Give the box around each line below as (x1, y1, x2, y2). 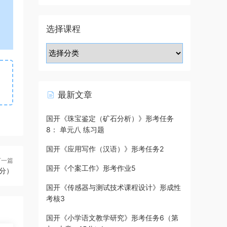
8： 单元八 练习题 (46, 125, 104, 134)
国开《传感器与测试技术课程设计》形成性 (46, 183, 181, 192)
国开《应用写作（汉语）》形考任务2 (46, 144, 164, 153)
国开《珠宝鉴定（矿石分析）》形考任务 (46, 114, 174, 123)
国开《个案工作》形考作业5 (46, 164, 136, 172)
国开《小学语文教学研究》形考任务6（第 (46, 213, 178, 222)
